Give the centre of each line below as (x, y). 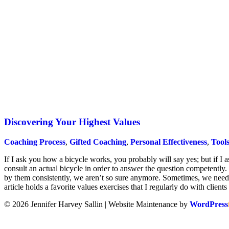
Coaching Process (35, 142)
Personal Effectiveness (169, 142)
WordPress (209, 204)
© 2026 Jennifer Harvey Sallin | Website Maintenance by (97, 204)
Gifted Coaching (98, 142)
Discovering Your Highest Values (72, 122)
